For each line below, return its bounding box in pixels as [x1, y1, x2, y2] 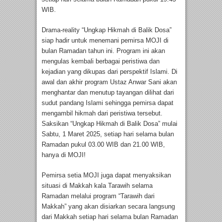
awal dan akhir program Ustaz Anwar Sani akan [42, 78, 177, 86]
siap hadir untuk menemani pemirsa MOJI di [42, 36, 168, 44]
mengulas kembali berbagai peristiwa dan [42, 57, 160, 65]
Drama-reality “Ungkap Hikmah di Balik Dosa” [42, 26, 171, 34]
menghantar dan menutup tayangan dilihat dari [42, 88, 174, 96]
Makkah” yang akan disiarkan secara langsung [42, 202, 175, 210]
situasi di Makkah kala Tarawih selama [42, 181, 153, 189]
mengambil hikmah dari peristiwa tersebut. [42, 109, 163, 117]
